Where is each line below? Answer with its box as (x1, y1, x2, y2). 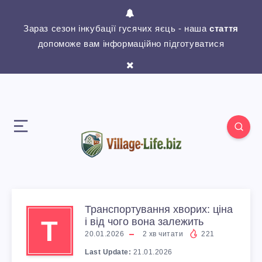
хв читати (147, 229, 183, 238)
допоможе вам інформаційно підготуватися (37, 39, 225, 49)
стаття (209, 23, 239, 33)
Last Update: (85, 247, 131, 256)
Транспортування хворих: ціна (85, 203, 233, 215)
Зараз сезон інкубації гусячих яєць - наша (23, 23, 210, 33)
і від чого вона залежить (85, 215, 204, 227)
